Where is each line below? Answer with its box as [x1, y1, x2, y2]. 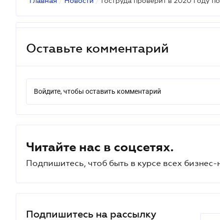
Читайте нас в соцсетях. [26, 140, 174, 154]
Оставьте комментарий [26, 41, 169, 55]
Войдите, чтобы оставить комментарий [34, 87, 161, 95]
